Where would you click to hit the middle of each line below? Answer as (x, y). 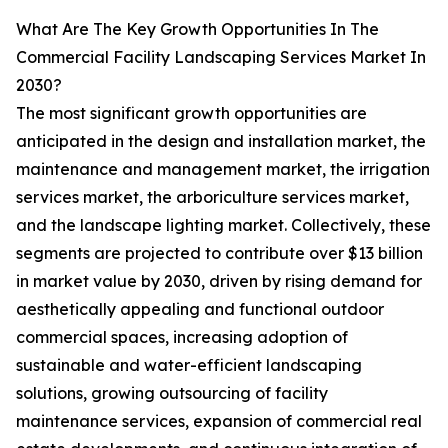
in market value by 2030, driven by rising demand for (219, 281)
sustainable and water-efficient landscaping (189, 365)
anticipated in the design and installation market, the (221, 141)
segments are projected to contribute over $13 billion (219, 253)
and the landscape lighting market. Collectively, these (223, 225)
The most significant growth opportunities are (191, 113)
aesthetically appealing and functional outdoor (200, 309)
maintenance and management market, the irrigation (223, 169)
